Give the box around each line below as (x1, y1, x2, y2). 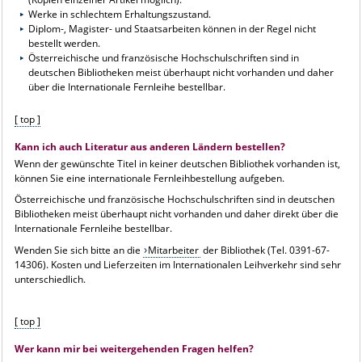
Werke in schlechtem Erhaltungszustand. (28, 6, 212, 21)
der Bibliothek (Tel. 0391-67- (200, 242, 330, 257)
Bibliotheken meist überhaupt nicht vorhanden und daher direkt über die (14, 206, 339, 221)
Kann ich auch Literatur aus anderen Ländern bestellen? (14, 139, 285, 154)
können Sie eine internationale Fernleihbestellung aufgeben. (14, 170, 284, 185)
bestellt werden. (28, 36, 101, 50)
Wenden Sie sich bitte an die (14, 242, 143, 257)
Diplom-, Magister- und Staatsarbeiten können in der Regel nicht (28, 21, 317, 36)
